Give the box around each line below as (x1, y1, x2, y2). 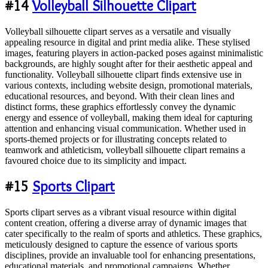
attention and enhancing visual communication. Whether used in (5, 123, 246, 133)
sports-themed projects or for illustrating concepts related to (5, 133, 227, 144)
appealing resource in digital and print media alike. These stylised (5, 36, 250, 47)
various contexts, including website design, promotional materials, (5, 80, 252, 90)
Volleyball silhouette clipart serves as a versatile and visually (5, 26, 231, 36)
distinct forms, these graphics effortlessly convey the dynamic (5, 101, 236, 112)
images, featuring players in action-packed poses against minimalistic (5, 47, 263, 58)
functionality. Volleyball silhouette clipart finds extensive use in (5, 69, 242, 80)
